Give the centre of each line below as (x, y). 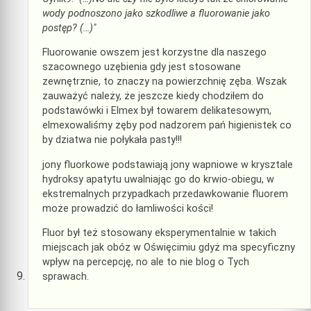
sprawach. (66, 277)
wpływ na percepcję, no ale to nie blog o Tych (146, 262)
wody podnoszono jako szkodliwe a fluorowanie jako (156, 14)
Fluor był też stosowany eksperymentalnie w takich (159, 233)
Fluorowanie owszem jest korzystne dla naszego (154, 53)
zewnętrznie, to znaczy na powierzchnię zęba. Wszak (165, 82)
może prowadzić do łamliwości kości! (128, 208)
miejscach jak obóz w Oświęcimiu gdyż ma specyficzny (169, 248)
